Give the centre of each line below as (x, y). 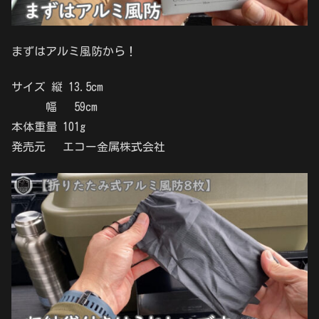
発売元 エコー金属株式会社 (88, 147)
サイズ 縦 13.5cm (57, 87)
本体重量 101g (48, 127)
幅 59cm (54, 107)
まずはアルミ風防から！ (74, 51)
